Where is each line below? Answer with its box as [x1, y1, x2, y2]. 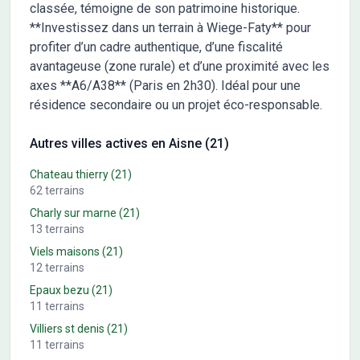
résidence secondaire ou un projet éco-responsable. [30, 96, 322, 112]
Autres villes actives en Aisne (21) [30, 135, 229, 151]
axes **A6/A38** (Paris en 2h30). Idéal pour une [30, 77, 301, 93]
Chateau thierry [30, 167, 108, 181]
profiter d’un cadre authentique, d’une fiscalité [30, 39, 283, 55]
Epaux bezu [30, 283, 89, 297]
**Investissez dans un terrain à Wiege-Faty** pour [30, 19, 311, 35]
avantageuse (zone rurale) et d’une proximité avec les [30, 58, 329, 74]
